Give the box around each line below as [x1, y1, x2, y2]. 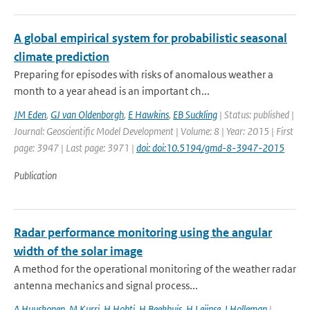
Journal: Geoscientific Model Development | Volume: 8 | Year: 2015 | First [14, 125, 293, 138]
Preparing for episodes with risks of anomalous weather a [14, 68, 273, 81]
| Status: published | [217, 108, 294, 121]
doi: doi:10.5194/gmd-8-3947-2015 [136, 141, 284, 154]
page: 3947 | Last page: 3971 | [14, 141, 136, 154]
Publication [14, 169, 57, 182]
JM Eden [14, 108, 46, 121]
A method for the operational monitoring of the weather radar [14, 262, 296, 275]
